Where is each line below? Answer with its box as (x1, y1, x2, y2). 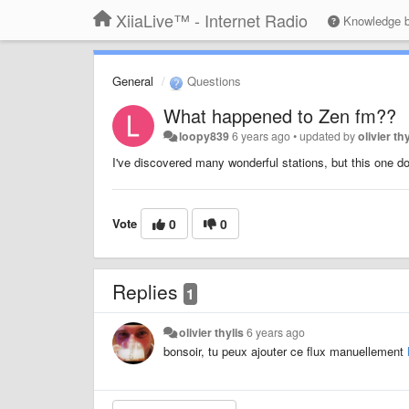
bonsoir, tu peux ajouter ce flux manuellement (163, 341, 407, 360)
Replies (112, 277, 184, 305)
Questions (184, 72, 241, 89)
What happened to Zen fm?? (163, 101, 396, 129)
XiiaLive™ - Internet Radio (116, 8, 308, 32)
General (112, 72, 153, 89)
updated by (299, 127, 359, 144)
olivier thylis (179, 323, 245, 341)
